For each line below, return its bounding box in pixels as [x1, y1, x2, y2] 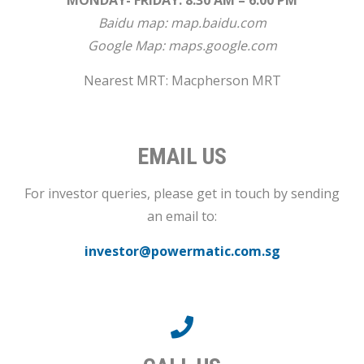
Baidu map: [97, 14, 171, 32]
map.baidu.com [170, 14, 266, 32]
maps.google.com [167, 37, 277, 55]
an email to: [147, 207, 217, 226]
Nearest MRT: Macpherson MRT [83, 71, 281, 90]
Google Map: [87, 37, 168, 55]
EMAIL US [137, 143, 227, 171]
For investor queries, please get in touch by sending [24, 184, 340, 203]
